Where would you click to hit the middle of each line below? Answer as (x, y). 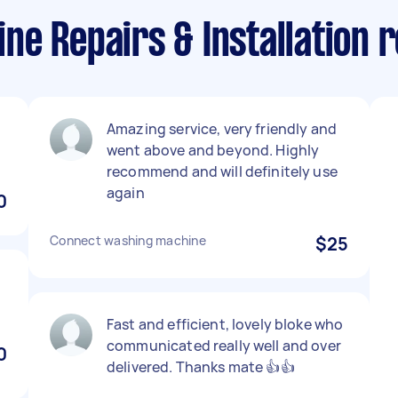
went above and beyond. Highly (213, 150)
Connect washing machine (128, 240)
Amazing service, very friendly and (222, 129)
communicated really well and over (224, 346)
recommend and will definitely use (222, 171)
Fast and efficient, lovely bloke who (225, 324)
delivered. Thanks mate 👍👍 (201, 367)
